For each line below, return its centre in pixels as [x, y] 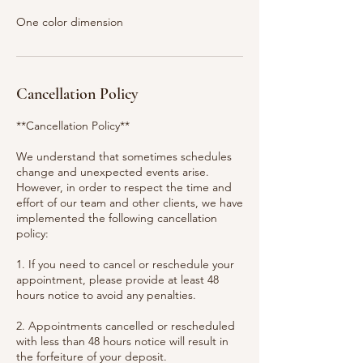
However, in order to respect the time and [124, 187]
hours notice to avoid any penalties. [106, 295]
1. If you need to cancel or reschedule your [125, 264]
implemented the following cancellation [117, 218]
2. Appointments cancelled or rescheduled [126, 326]
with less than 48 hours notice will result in [122, 341]
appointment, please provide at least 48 [117, 280]
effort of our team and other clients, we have [130, 203]
